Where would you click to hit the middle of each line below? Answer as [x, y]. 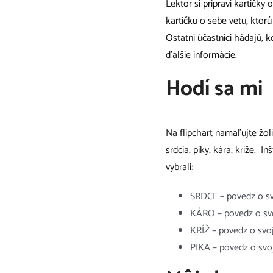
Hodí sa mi [214, 89]
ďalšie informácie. [201, 55]
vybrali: [179, 168]
